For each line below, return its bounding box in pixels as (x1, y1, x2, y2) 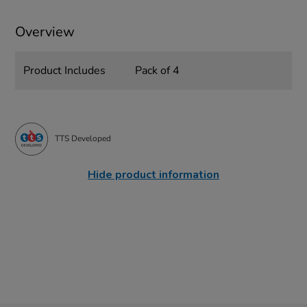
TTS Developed (55, 133, 112, 145)
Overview (15, 22, 75, 41)
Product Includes (23, 62, 106, 78)
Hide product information (88, 167, 219, 182)
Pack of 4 (134, 62, 180, 78)
